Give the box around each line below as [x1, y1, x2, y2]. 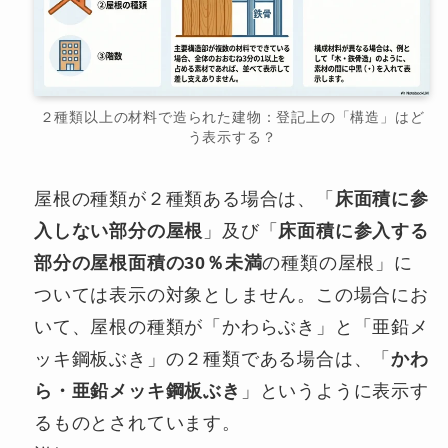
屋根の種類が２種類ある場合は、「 [33, 188, 335, 209]
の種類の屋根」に [262, 252, 413, 273]
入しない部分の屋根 [33, 220, 204, 241]
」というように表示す [240, 380, 429, 401]
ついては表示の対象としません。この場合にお [33, 284, 429, 305]
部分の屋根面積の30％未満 [33, 252, 263, 273]
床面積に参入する [278, 220, 429, 241]
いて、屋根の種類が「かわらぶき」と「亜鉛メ [33, 316, 429, 337]
